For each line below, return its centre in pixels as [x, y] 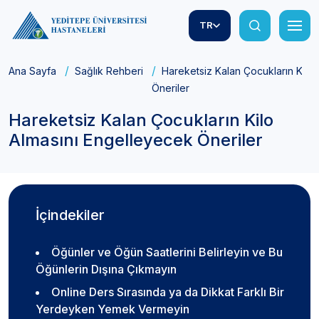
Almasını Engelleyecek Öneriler [136, 140]
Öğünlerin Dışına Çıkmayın [106, 270]
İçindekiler [70, 215]
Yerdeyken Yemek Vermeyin [113, 309]
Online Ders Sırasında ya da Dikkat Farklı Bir [168, 292]
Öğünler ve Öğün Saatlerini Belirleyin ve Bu [167, 252]
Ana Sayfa [32, 71]
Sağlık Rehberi [109, 71]
